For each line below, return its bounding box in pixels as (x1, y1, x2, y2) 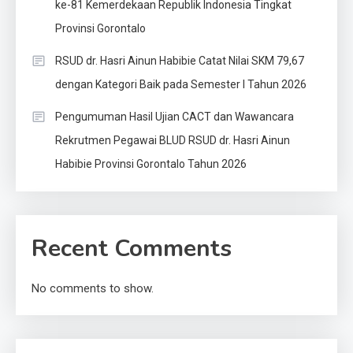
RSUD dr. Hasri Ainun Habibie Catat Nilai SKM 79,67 (55, 54, 304, 68)
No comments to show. (32, 281, 154, 296)
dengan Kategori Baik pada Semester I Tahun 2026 (55, 78, 307, 91)
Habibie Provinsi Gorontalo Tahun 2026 (55, 158, 247, 171)
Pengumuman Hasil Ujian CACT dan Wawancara (55, 110, 294, 124)
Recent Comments (32, 232, 232, 266)
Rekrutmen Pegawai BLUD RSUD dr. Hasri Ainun (55, 134, 290, 147)
